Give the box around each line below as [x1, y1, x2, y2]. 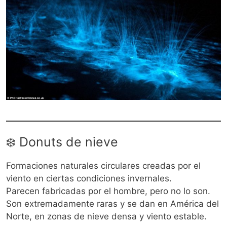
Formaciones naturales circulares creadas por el [6, 161, 201, 171]
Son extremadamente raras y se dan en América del [6, 199, 219, 209]
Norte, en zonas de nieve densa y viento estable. [6, 211, 207, 222]
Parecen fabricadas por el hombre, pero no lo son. [6, 186, 210, 197]
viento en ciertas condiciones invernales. [6, 173, 172, 184]
